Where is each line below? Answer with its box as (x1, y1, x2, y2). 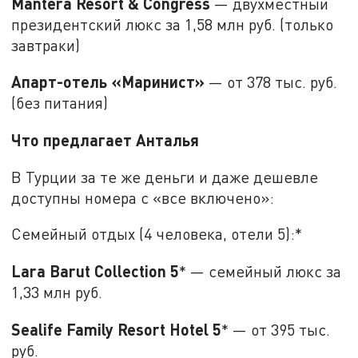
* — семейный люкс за (179, 262, 342, 281)
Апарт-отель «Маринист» (11, 72, 205, 92)
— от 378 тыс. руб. (205, 73, 338, 92)
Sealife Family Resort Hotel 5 (11, 319, 222, 339)
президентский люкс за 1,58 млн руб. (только (11, 14, 334, 34)
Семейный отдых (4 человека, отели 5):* (11, 225, 303, 244)
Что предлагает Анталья (11, 130, 200, 150)
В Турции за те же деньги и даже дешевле (11, 167, 319, 186)
